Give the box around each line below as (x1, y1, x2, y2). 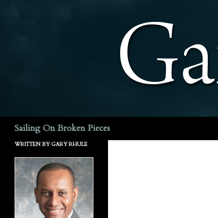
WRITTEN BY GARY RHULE (15, 141, 88, 148)
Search (2, 118, 25, 127)
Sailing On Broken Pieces (15, 122, 110, 134)
